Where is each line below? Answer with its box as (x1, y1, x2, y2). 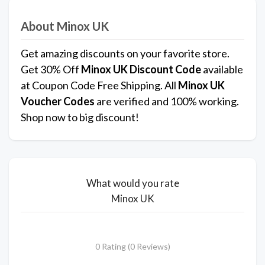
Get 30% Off (21, 63, 79, 76)
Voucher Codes (21, 95, 95, 108)
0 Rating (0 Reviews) (95, 241, 170, 252)
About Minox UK (21, 19, 109, 34)
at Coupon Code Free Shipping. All (21, 79, 176, 92)
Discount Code (130, 63, 201, 76)
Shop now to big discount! (21, 111, 139, 124)
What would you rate (86, 177, 179, 190)
